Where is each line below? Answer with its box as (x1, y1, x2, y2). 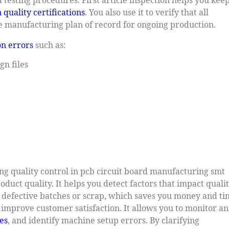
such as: (33, 39, 66, 51)
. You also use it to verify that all (85, 6, 209, 18)
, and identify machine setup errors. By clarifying (8, 214, 199, 226)
